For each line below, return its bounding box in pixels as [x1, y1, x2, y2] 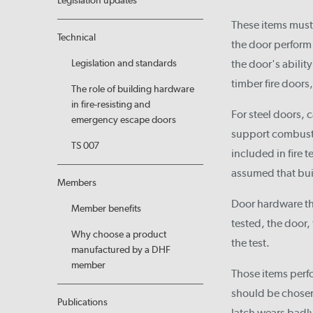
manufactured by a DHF [71, 244, 170, 256]
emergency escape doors [71, 114, 176, 126]
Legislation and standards [71, 57, 177, 69]
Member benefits [71, 203, 141, 214]
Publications [57, 296, 108, 308]
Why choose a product [71, 228, 166, 240]
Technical [57, 31, 96, 43]
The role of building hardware [71, 83, 194, 95]
